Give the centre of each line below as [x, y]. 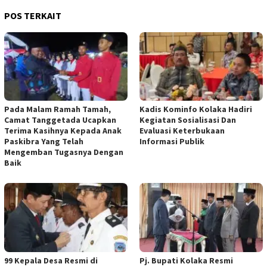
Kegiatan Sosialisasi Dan [188, 120]
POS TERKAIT [33, 15]
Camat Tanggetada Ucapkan [60, 120]
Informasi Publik [172, 142]
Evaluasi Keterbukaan [182, 131]
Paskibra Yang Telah [44, 142]
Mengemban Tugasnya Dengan [64, 152]
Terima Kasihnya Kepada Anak [63, 131]
